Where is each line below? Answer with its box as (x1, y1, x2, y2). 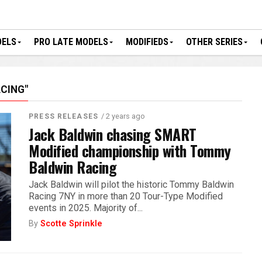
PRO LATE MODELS (34, 36, 108, 47)
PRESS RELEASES (29, 112, 98, 120)
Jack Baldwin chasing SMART (29, 123, 196, 145)
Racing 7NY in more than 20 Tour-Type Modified (29, 191, 223, 202)
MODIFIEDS (126, 36, 168, 47)
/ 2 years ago (101, 112, 145, 120)
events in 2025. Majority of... (29, 202, 143, 213)
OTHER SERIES (186, 36, 243, 47)
